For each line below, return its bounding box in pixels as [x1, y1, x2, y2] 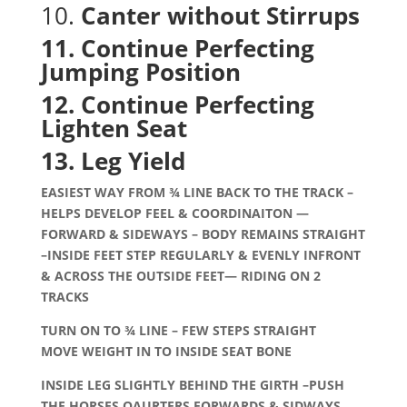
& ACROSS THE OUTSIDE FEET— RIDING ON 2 [40, 267, 321, 284]
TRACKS [40, 288, 89, 305]
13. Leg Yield [40, 144, 185, 177]
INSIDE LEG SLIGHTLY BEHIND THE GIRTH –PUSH [40, 376, 344, 393]
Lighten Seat [40, 112, 194, 144]
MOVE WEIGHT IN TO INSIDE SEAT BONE [40, 342, 295, 360]
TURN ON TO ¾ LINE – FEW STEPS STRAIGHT [40, 322, 316, 339]
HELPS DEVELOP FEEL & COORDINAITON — [40, 204, 309, 222]
